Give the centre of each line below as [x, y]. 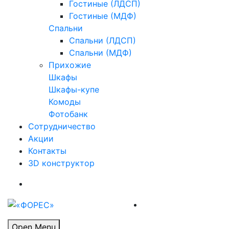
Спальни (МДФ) [100, 53]
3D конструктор [61, 163]
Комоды [65, 102]
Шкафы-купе [74, 90]
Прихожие [70, 65]
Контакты [47, 151]
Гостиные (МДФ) [103, 16]
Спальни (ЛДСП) [102, 41]
